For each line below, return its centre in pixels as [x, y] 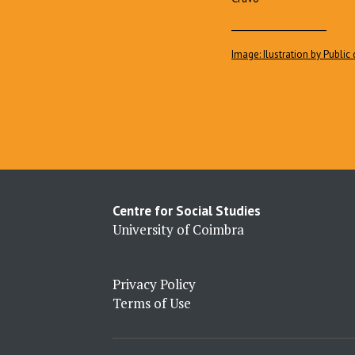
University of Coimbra [178, 229]
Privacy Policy [154, 284]
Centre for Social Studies [187, 210]
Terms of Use [152, 303]
